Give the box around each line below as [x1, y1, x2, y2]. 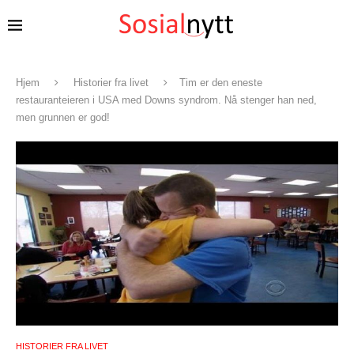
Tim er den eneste [179, 77, 262, 88]
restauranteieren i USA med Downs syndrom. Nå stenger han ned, [16, 94, 317, 106]
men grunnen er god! [16, 111, 110, 123]
